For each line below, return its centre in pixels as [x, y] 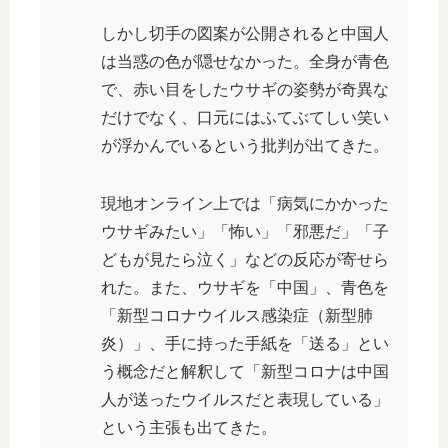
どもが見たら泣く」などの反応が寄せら [245, 259]
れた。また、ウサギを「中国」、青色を [245, 287]
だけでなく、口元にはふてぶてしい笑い [245, 117]
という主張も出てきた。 [189, 427]
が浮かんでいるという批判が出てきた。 [245, 145]
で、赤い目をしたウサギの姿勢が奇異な [245, 89]
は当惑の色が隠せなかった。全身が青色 [245, 61]
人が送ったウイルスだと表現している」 [245, 399]
